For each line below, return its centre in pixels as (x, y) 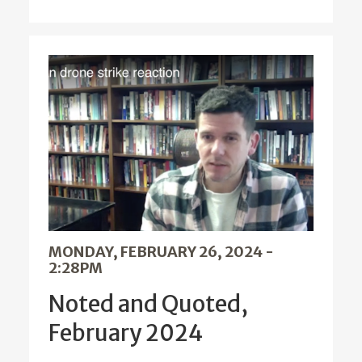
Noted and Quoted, (148, 304)
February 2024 (126, 333)
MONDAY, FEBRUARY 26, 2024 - (161, 252)
